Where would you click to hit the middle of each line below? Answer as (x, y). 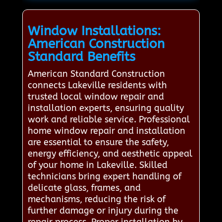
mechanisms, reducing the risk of (96, 199)
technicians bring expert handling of (104, 177)
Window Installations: (94, 31)
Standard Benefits (81, 57)
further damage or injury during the (103, 211)
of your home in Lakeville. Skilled (97, 165)
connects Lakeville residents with (97, 85)
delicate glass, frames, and (84, 188)
